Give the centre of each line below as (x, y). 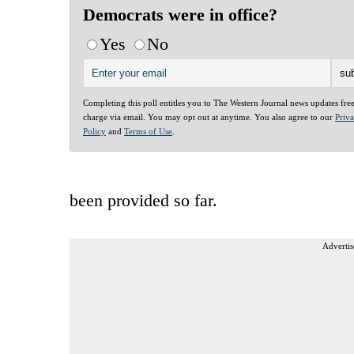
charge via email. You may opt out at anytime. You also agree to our (209, 117)
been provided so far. (143, 200)
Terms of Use (148, 131)
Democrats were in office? (180, 14)
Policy (94, 131)
